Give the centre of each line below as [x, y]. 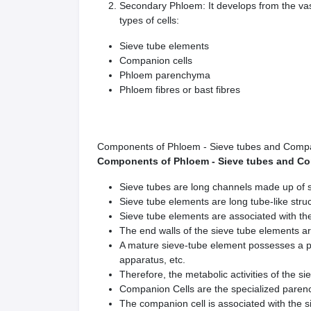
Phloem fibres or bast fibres [180, 90]
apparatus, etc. [152, 260]
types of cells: [149, 20]
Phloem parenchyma [165, 75]
